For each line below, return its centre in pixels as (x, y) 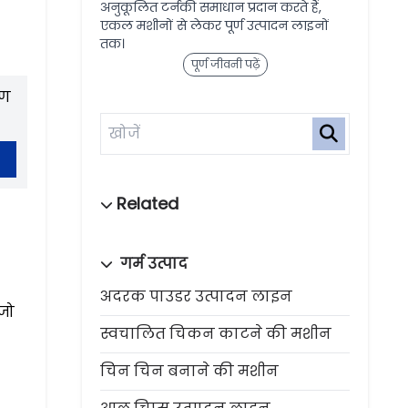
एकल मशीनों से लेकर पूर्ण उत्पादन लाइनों (214, 25)
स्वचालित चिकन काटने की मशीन (216, 334)
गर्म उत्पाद (152, 264)
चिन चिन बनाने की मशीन (189, 371)
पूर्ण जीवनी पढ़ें (225, 64)
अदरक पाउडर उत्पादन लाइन (196, 296)
